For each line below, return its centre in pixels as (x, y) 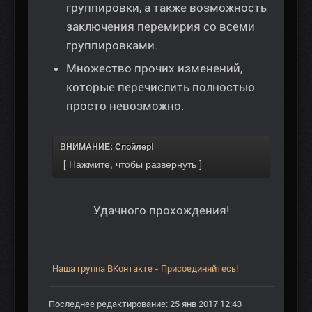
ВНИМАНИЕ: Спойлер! (107, 147)
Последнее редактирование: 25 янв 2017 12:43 (145, 304)
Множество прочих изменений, (154, 69)
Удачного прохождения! (161, 211)
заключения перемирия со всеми (161, 27)
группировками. (112, 46)
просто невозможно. (125, 106)
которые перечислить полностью (161, 87)
